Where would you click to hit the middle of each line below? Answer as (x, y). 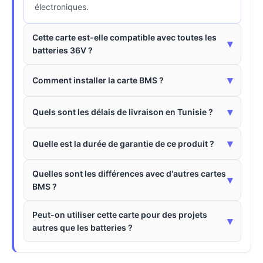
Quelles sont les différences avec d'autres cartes (129, 174)
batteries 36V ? (63, 50)
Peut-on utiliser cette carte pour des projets (120, 215)
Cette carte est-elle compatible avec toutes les (124, 38)
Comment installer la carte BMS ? (98, 80)
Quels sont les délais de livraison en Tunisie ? (123, 112)
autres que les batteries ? (82, 228)
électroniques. (62, 7)
